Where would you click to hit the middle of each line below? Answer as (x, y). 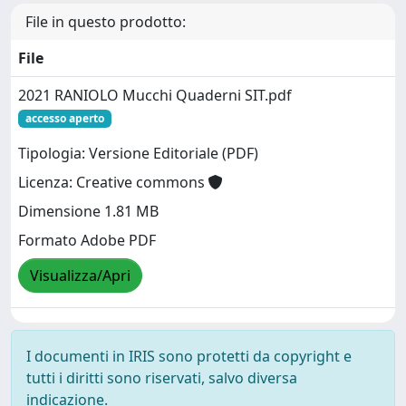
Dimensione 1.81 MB (88, 212)
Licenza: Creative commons (113, 183)
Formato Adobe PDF (87, 241)
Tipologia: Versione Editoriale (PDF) (138, 154)
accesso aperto (64, 118)
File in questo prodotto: (106, 22)
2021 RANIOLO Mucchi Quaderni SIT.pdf (155, 95)
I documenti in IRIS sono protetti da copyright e (189, 356)
